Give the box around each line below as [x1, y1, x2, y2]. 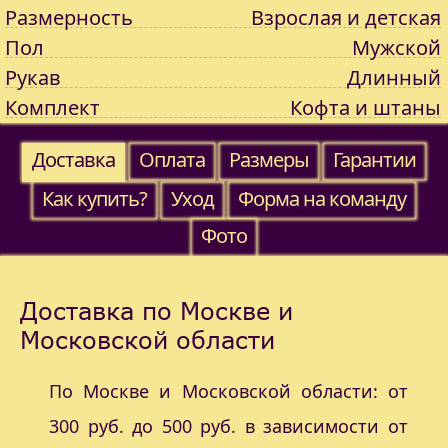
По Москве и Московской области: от [49, 379, 408, 403]
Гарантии [333, 146, 416, 173]
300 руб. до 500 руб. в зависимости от [49, 414, 408, 438]
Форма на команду [238, 185, 406, 212]
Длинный [347, 64, 441, 91]
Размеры [229, 146, 309, 173]
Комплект [5, 94, 100, 121]
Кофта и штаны [290, 94, 441, 121]
